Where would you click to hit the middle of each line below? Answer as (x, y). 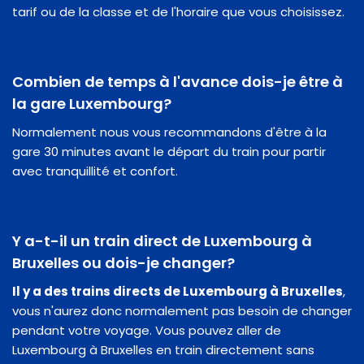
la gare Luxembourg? (92, 103)
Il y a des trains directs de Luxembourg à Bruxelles (178, 291)
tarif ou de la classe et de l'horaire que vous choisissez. (178, 11)
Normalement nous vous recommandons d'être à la (169, 132)
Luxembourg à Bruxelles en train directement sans (163, 349)
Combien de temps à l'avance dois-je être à (178, 81)
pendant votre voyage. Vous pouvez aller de (147, 330)
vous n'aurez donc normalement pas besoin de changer (182, 310)
